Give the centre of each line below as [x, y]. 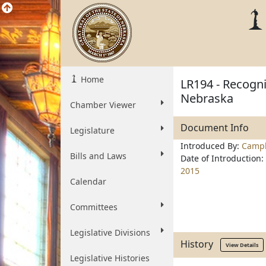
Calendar [88, 181]
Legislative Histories [110, 258]
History [200, 244]
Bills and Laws [98, 156]
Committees [94, 207]
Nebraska [207, 98]
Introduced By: [211, 146]
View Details [242, 245]
